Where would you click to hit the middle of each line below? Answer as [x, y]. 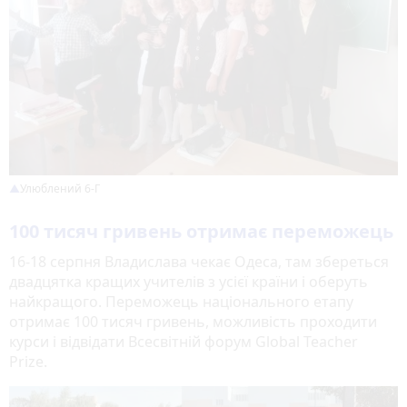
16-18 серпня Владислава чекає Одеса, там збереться [199, 262]
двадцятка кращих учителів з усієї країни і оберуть [189, 282]
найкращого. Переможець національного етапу [181, 302]
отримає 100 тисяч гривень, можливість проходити [193, 322]
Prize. [28, 362]
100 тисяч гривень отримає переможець [201, 232]
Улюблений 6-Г [60, 189]
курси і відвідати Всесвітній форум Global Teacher [184, 342]
